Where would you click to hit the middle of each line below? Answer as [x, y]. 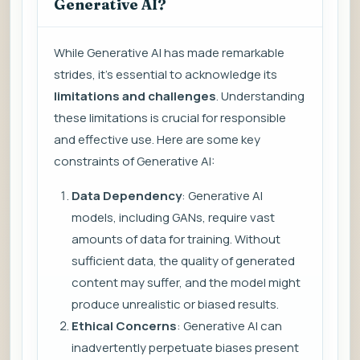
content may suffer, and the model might [186, 283]
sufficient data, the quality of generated [183, 261]
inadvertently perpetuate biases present [185, 348]
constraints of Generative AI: [134, 162]
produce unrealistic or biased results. [175, 305]
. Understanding [260, 96]
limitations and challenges [135, 96]
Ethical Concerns [124, 326]
